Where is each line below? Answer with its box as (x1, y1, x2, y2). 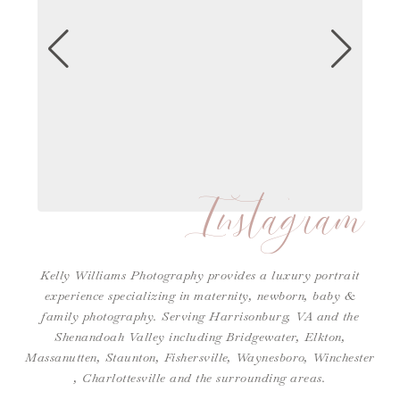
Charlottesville (82, 370, 166, 387)
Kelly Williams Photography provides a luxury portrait (40, 267, 360, 284)
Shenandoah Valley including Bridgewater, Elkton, (54, 329, 346, 346)
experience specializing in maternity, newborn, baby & (44, 287, 356, 304)
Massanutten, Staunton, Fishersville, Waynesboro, (25, 349, 312, 366)
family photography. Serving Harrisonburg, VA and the (41, 308, 359, 325)
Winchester (312, 349, 375, 366)
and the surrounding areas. (165, 370, 326, 387)
